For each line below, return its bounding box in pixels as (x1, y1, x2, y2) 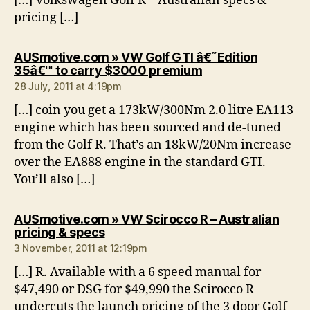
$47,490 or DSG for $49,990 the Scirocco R (14, 282, 254, 298)
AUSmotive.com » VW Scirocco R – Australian (14, 212, 279, 227)
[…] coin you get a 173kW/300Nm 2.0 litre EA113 (14, 102, 293, 119)
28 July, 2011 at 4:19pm (14, 80, 122, 93)
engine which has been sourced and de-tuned (14, 120, 281, 136)
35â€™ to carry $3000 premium (14, 63, 202, 78)
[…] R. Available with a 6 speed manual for (14, 264, 261, 281)
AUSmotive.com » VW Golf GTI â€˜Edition (14, 50, 257, 65)
